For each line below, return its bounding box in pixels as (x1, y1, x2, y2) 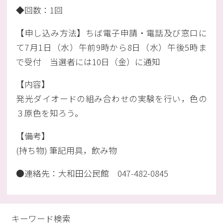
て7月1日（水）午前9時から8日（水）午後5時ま (16, 41, 207, 53)
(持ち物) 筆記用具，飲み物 (16, 144, 117, 156)
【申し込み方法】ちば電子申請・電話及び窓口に (16, 26, 207, 39)
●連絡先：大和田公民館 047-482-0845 (16, 167, 169, 179)
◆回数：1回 (16, 3, 63, 16)
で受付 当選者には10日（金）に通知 (16, 55, 161, 68)
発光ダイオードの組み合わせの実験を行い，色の (16, 93, 207, 105)
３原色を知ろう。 (16, 107, 84, 119)
